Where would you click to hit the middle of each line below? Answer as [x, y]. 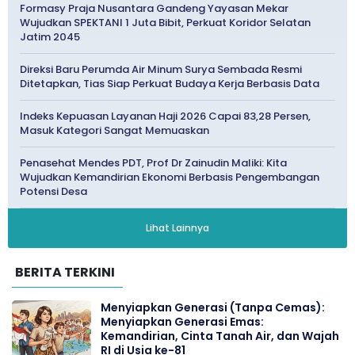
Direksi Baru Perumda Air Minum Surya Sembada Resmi [161, 69]
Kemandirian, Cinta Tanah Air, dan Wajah [220, 336]
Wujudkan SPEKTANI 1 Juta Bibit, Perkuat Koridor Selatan [165, 22]
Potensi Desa [53, 191]
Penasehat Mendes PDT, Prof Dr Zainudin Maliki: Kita [153, 162]
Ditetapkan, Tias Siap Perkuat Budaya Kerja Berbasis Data [170, 83]
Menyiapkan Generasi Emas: [182, 321]
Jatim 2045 [50, 36]
